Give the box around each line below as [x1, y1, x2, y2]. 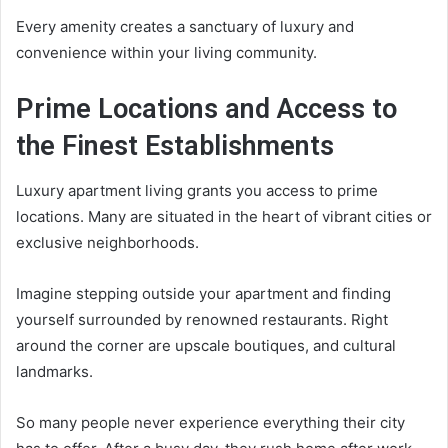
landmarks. [16, 362, 93, 382]
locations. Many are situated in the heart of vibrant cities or [16, 207, 432, 227]
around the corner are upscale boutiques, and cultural [16, 336, 396, 356]
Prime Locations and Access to [16, 92, 397, 125]
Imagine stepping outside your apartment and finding [16, 284, 391, 304]
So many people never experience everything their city [16, 413, 405, 433]
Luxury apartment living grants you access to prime [16, 181, 378, 201]
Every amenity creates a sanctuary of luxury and [16, 16, 354, 36]
